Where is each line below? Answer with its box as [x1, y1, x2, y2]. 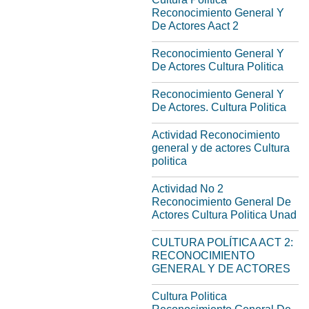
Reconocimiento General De [152, 196, 291, 208]
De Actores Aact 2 [152, 20, 239, 32]
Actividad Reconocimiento [152, 129, 280, 141]
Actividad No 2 [152, 183, 223, 195]
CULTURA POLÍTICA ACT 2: [152, 237, 293, 248]
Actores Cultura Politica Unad [152, 209, 297, 221]
